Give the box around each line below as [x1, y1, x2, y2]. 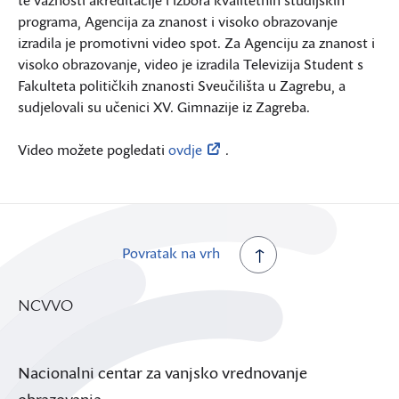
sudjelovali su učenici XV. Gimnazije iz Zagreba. [18, 96, 310, 117]
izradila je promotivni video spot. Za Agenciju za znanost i [18, 32, 375, 53]
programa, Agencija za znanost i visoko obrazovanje [18, 11, 338, 31]
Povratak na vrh [122, 242, 220, 263]
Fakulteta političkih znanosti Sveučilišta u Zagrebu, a [18, 75, 346, 95]
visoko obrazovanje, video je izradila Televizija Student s [18, 53, 363, 74]
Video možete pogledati [18, 139, 168, 159]
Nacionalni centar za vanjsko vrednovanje [18, 360, 307, 383]
